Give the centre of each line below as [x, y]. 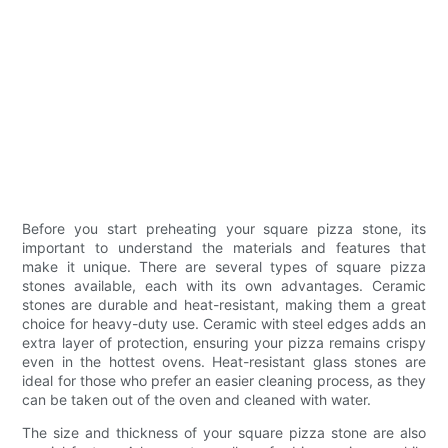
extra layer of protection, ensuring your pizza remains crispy [224, 342]
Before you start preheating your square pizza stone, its [224, 228]
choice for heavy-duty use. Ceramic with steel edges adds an [224, 323]
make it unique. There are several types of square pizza [224, 266]
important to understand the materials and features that [224, 247]
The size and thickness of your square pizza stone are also [224, 432]
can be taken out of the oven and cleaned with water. [197, 399]
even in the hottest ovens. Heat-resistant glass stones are [224, 361]
